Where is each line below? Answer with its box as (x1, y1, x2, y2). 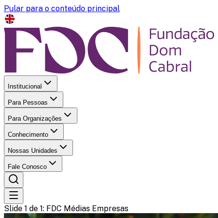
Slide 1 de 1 (4, 204, 43, 214)
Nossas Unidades (8, 147, 57, 155)
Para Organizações (8, 115, 62, 123)
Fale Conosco (8, 163, 47, 171)
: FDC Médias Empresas (43, 204, 128, 214)
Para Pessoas (8, 99, 48, 107)
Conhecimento (8, 131, 48, 139)
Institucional (8, 83, 42, 91)
